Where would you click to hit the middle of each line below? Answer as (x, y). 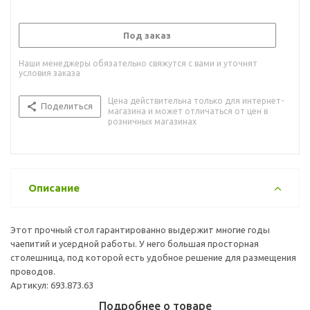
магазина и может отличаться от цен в (188, 111)
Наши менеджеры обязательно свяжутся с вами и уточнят (138, 63)
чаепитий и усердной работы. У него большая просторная (135, 243)
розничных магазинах (152, 121)
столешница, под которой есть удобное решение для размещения (153, 257)
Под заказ (147, 35)
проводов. (33, 271)
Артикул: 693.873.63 (52, 285)
